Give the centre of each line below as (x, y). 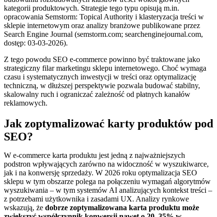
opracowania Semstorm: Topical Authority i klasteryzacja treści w (104, 17)
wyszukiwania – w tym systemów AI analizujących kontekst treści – (108, 190)
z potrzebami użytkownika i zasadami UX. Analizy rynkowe (96, 199)
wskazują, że (24, 208)
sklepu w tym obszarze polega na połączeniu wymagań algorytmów (107, 182)
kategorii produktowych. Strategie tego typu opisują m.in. (92, 8)
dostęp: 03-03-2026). (36, 43)
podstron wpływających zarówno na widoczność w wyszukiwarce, (106, 164)
